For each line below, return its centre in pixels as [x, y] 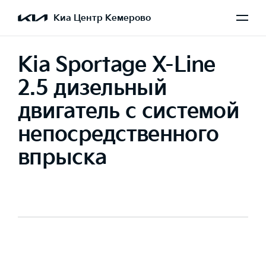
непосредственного [118, 134]
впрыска [62, 158]
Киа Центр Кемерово [102, 18]
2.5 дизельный [92, 88]
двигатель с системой [129, 111]
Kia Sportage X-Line [117, 65]
